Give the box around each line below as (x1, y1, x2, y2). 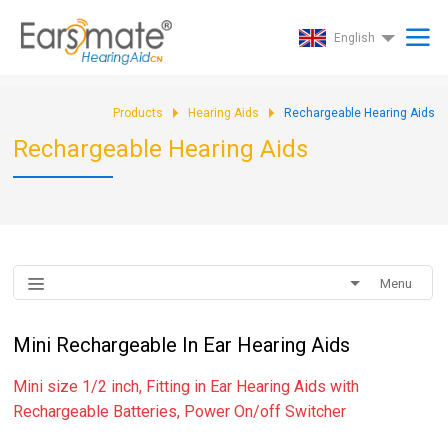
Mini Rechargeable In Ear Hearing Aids (13, 333, 351, 357)
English (333, 31, 375, 45)
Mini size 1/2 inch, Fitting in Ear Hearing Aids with (13, 377, 360, 396)
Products (112, 106, 163, 120)
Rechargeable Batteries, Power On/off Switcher (13, 402, 347, 421)
